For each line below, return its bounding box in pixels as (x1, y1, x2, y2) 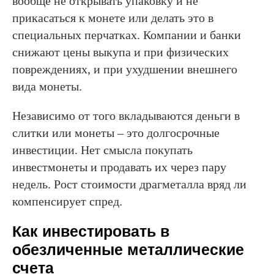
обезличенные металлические (12, 241, 244, 259)
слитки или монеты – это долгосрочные (12, 126, 220, 140)
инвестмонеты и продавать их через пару (12, 160, 226, 174)
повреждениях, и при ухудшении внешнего (12, 62, 237, 76)
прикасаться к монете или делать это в (12, 11, 213, 25)
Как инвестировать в (12, 223, 169, 240)
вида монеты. (12, 80, 82, 94)
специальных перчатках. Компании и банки (12, 28, 241, 42)
